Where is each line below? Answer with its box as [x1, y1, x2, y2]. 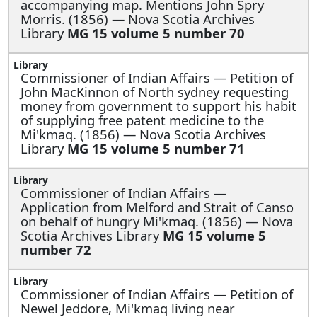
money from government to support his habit [21, 96, 296, 115]
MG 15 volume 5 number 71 [67, 139, 245, 157]
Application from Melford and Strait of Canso [21, 197, 294, 216]
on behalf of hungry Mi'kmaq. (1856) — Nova [21, 212, 293, 230]
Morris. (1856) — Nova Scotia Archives [21, 9, 255, 28]
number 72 [21, 240, 91, 258]
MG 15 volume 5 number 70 [67, 23, 245, 42]
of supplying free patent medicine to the [21, 110, 264, 129]
